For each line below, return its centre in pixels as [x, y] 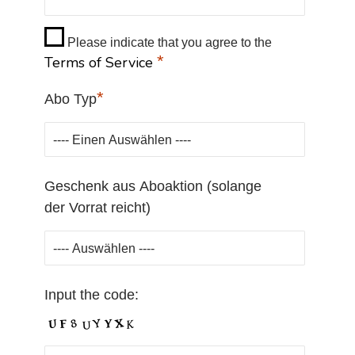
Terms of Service [101, 63]
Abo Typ [71, 99]
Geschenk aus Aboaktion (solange [153, 186]
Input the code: [92, 295]
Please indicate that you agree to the [168, 42]
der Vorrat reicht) [97, 208]
